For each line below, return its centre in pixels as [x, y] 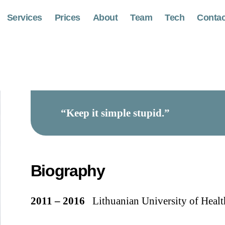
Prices [67, 18]
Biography [68, 171]
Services [24, 18]
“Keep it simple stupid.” [115, 113]
